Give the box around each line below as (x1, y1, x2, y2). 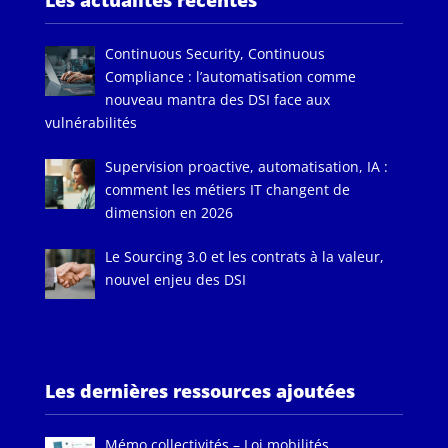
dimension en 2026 (105, 203, 234, 223)
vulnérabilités (44, 113, 137, 133)
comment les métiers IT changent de (105, 180, 351, 200)
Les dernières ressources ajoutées (44, 378, 355, 403)
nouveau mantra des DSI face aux (105, 90, 331, 110)
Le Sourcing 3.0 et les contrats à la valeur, (105, 247, 385, 267)
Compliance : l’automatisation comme (105, 67, 357, 87)
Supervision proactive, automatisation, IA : (105, 157, 389, 177)
